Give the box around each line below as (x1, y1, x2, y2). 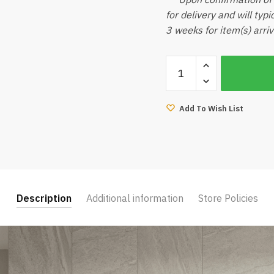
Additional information (86, 192, 183, 205)
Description (16, 192, 72, 205)
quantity (165, 117, 201, 130)
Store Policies (198, 192, 258, 205)
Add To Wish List (179, 103, 243, 114)
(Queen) (165, 102, 201, 114)
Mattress (165, 86, 206, 99)
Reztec (165, 56, 196, 68)
